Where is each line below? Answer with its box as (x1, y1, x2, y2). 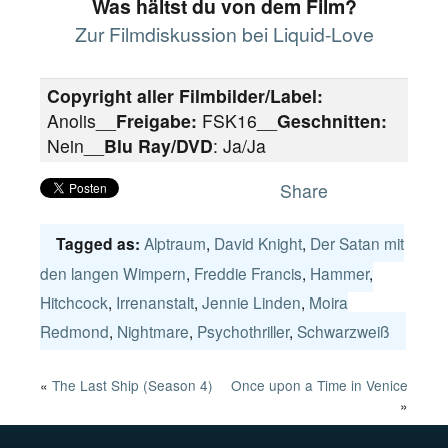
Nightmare (117, 320, 189, 342)
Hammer (310, 262, 369, 284)
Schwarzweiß (297, 320, 390, 342)
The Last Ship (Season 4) (52, 375, 213, 395)
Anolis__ (47, 108, 116, 133)
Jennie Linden (202, 291, 301, 313)
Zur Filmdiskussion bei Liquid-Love (74, 20, 374, 48)
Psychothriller (197, 320, 289, 342)
